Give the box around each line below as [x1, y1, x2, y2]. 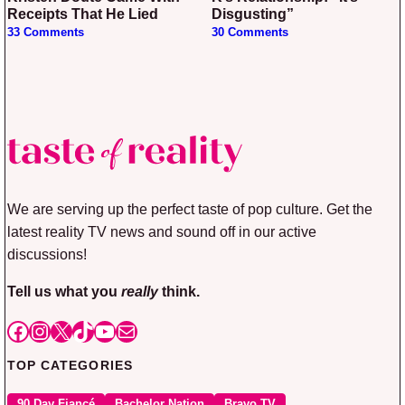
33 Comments [7, 26, 84, 40]
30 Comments [212, 26, 288, 40]
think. [158, 282, 200, 299]
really [121, 282, 158, 299]
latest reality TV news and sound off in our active [7, 222, 316, 240]
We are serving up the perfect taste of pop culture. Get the [7, 200, 372, 217]
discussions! [7, 245, 87, 262]
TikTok [71, 317, 133, 343]
